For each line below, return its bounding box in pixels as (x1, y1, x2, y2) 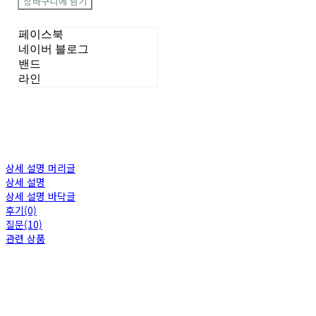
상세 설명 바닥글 (6, 189, 75, 204)
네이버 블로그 (18, 43, 90, 56)
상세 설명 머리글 (6, 161, 75, 176)
